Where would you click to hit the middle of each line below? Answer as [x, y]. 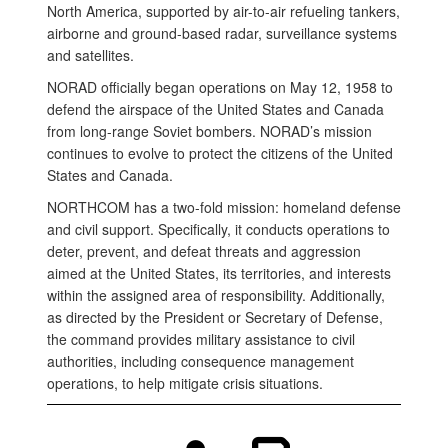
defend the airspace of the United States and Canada [215, 109]
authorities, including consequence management [200, 361]
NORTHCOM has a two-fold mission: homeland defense [224, 207]
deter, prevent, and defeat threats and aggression [204, 251]
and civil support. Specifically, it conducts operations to [218, 229]
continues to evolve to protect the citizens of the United [220, 153]
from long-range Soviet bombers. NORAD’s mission [209, 131]
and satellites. [90, 55]
